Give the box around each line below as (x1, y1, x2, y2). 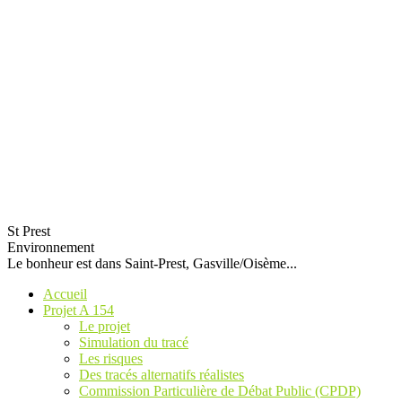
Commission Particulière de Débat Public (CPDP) (79, 383, 361, 398)
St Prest (7, 223, 50, 239)
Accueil (43, 286, 87, 301)
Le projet (79, 319, 130, 334)
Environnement (7, 240, 94, 255)
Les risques (79, 351, 143, 366)
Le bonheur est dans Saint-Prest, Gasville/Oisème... (7, 256, 297, 271)
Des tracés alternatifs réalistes (79, 367, 244, 382)
